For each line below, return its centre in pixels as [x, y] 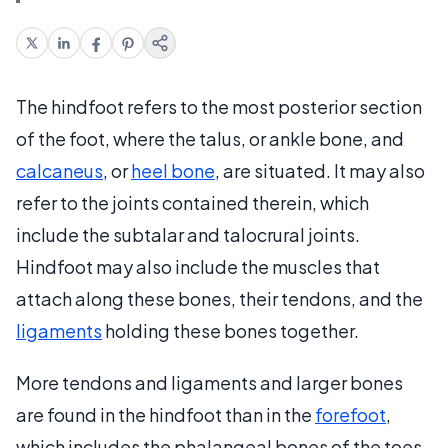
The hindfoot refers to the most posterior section [219, 106]
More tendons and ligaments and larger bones [209, 382]
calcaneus [59, 170]
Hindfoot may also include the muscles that [198, 266]
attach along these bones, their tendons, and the [219, 298]
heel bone [173, 170]
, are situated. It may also [320, 170]
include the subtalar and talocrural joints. [188, 234]
